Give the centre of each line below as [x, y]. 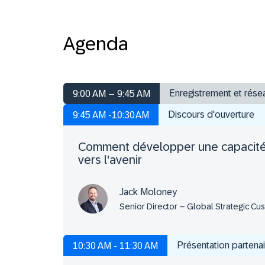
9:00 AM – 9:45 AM [112, 94]
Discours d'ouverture [211, 115]
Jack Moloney [148, 192]
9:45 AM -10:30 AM [111, 115]
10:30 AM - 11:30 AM [115, 246]
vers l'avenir [110, 160]
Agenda [96, 44]
